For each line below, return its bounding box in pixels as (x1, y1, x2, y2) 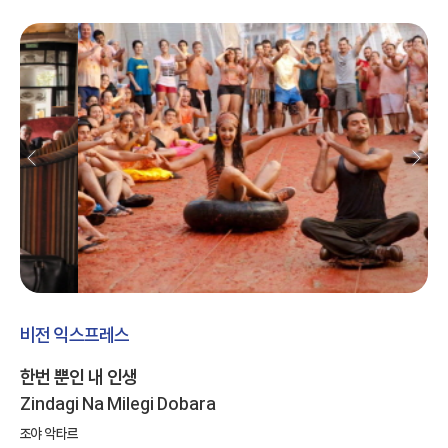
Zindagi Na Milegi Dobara (20, 393, 216, 415)
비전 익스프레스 (20, 323, 129, 348)
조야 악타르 (20, 425, 78, 443)
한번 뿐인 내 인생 (20, 365, 137, 390)
